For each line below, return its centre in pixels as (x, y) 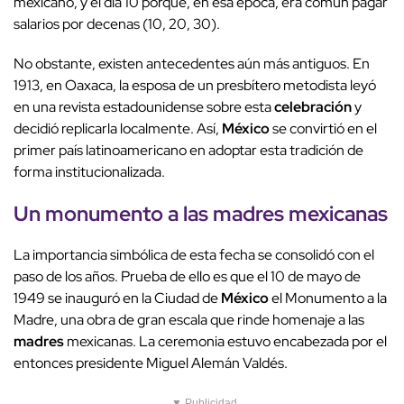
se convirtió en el (323, 128)
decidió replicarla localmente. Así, (118, 128)
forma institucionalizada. (89, 171)
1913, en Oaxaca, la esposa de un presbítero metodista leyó (195, 85)
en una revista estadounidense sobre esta (144, 106)
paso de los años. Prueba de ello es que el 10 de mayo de (187, 276)
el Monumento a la (328, 298)
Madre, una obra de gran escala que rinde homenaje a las (189, 319)
